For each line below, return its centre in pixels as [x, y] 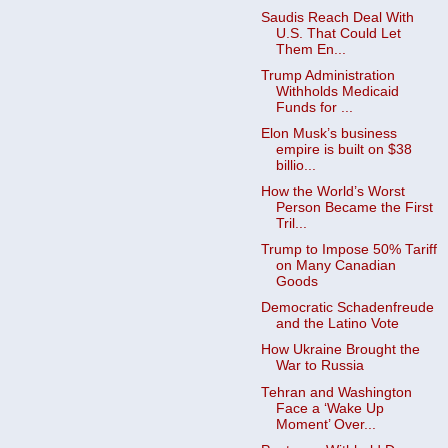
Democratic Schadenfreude [347, 308]
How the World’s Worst [332, 191]
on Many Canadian [335, 266]
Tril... [291, 223]
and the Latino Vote [337, 324]
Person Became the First [354, 207]
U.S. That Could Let [338, 33]
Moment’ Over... [325, 424]
